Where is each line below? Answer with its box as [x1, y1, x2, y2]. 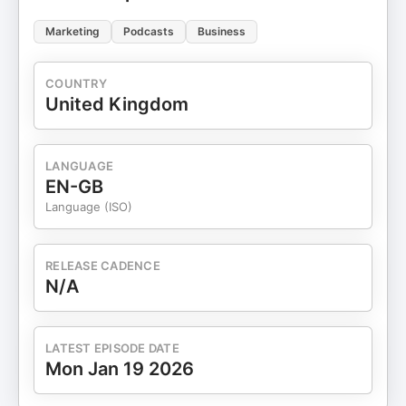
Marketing [45, 24, 100, 38]
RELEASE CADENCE [45, 258, 160, 273]
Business [198, 24, 246, 38]
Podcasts [123, 24, 174, 38]
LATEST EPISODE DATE [45, 341, 179, 355]
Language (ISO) [45, 199, 132, 214]
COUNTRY [45, 76, 107, 91]
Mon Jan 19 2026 [45, 358, 194, 380]
